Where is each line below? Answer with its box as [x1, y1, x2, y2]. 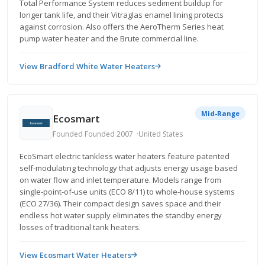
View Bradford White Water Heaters [20, 61, 155, 72]
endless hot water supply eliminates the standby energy [20, 210, 222, 221]
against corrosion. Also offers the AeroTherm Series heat [20, 21, 224, 32]
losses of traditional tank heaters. [20, 222, 141, 232]
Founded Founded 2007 [53, 128, 133, 139]
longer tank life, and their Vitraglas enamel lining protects [20, 9, 224, 20]
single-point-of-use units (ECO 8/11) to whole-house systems [20, 186, 235, 197]
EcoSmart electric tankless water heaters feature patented [20, 151, 230, 161]
